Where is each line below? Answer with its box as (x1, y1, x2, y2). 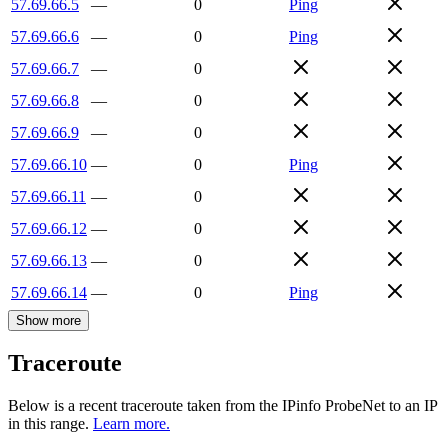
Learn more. (93, 415, 170, 433)
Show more (16, 312, 81, 328)
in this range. (8, 415, 89, 433)
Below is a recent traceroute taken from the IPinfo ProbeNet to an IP (8, 397, 437, 415)
